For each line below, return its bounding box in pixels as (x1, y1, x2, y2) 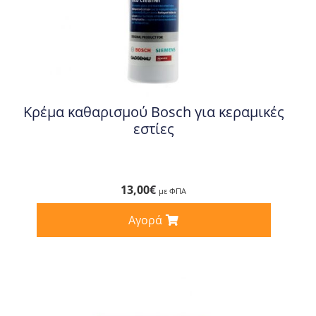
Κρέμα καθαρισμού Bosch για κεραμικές (23, 102, 284, 121)
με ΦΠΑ (159, 185, 187, 196)
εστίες (133, 119, 174, 138)
